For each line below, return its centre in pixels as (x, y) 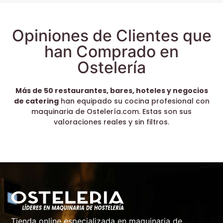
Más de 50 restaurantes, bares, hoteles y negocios (111, 90)
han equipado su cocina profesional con (134, 101)
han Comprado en (111, 51)
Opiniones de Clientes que (111, 35)
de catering (36, 101)
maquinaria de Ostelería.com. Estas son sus (111, 111)
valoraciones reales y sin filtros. (111, 122)
